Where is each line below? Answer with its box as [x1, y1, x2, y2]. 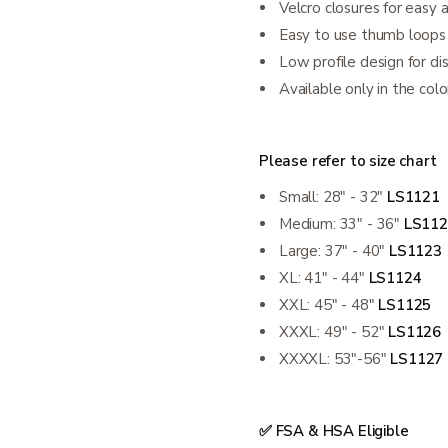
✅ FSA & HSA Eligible [259, 421, 409, 441]
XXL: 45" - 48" [279, 295, 379, 315]
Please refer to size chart [259, 151, 437, 171]
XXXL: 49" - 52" [279, 322, 389, 342]
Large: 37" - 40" [279, 241, 390, 261]
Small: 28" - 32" [279, 187, 388, 207]
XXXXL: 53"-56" [279, 349, 391, 369]
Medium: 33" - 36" [279, 214, 404, 234]
